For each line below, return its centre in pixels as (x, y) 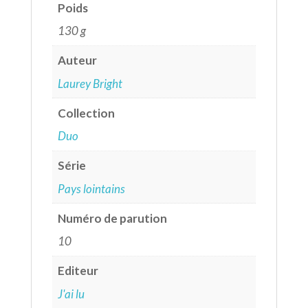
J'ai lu (71, 294)
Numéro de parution (113, 218)
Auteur (78, 60)
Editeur (78, 271)
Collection (87, 113)
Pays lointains (92, 188)
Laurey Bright (90, 83)
